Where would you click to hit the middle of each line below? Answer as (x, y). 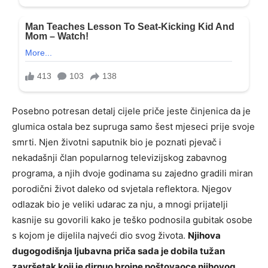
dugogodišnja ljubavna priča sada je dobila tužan (118, 251)
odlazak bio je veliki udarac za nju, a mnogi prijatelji (120, 204)
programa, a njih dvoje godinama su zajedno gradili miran (133, 173)
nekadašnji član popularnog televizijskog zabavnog (119, 157)
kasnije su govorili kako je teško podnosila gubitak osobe (132, 220)
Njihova (204, 235)
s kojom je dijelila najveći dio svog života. (100, 235)
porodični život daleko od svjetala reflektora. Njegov (122, 188)
